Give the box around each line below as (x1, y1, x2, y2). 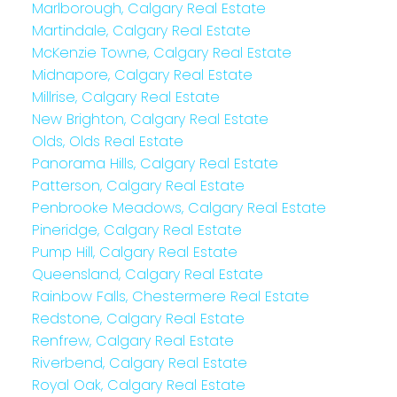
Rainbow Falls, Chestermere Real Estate (31, 286, 309, 307)
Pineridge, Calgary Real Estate (31, 220, 242, 241)
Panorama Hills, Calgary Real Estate (31, 153, 278, 175)
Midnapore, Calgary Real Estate (31, 65, 253, 86)
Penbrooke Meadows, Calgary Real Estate (31, 198, 326, 219)
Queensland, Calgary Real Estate (31, 264, 263, 285)
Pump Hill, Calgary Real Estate (31, 242, 237, 263)
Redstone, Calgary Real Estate (31, 308, 245, 330)
